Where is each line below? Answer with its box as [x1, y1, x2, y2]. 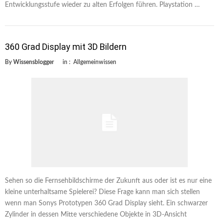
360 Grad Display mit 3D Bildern [5, 41, 127, 52]
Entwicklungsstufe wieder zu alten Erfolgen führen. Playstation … [5, 1, 200, 8]
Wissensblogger [13, 59, 54, 65]
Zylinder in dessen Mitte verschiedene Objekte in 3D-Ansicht [5, 211, 187, 218]
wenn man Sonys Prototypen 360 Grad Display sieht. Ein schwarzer [5, 199, 208, 207]
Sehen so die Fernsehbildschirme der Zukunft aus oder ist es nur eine [5, 177, 212, 184]
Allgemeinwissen [73, 59, 116, 65]
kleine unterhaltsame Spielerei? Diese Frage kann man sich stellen [5, 188, 200, 196]
